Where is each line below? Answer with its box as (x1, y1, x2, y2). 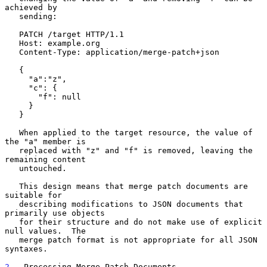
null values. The (5, 226, 86, 235)
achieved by (5, 2, 57, 12)
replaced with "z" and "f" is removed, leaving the (5, 145, 19, 155)
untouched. (5, 163, 19, 173)
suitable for (5, 190, 62, 200)
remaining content (5, 154, 86, 164)
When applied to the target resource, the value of (5, 128, 19, 137)
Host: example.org (5, 38, 19, 48)
